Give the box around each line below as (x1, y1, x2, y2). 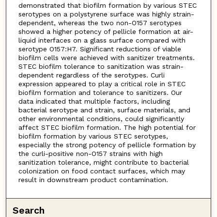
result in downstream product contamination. (18, 175, 168, 184)
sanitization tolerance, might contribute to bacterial (18, 158, 189, 166)
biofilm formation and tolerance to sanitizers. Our (18, 88, 182, 96)
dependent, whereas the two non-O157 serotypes (18, 18, 182, 27)
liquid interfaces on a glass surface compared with (18, 36, 186, 44)
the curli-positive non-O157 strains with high (18, 149, 163, 157)
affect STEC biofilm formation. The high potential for (18, 123, 196, 131)
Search (13, 204, 45, 216)
